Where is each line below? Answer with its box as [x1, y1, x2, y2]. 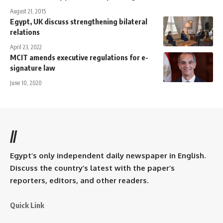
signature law [10, 63, 55, 73]
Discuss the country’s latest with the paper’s [10, 163, 175, 173]
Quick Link [10, 201, 44, 210]
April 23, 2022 [10, 43, 42, 51]
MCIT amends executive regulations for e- [10, 53, 148, 62]
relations [10, 27, 40, 37]
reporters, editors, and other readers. [10, 176, 148, 186]
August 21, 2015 [10, 7, 46, 15]
